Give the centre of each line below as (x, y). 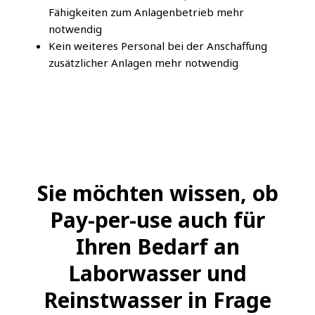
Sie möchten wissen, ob (157, 193)
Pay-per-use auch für (157, 220)
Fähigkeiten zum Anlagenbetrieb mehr (146, 12)
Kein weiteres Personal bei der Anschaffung (158, 46)
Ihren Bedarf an (157, 247)
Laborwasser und (157, 274)
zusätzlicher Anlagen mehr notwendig (143, 63)
